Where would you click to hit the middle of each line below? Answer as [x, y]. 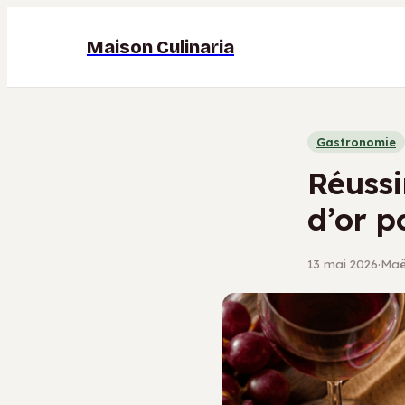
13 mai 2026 [343, 264]
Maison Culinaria [160, 47]
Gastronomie [356, 142]
